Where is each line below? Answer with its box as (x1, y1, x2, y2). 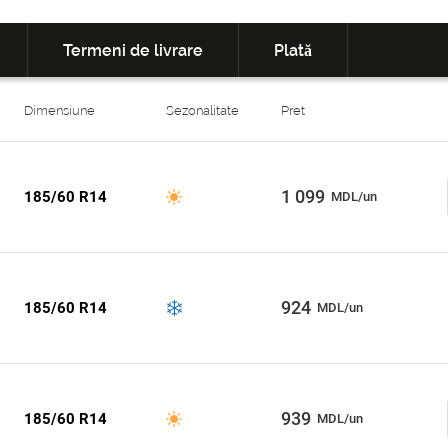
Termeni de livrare (63, 41, 203, 60)
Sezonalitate (165, 103, 239, 118)
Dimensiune (24, 103, 95, 118)
